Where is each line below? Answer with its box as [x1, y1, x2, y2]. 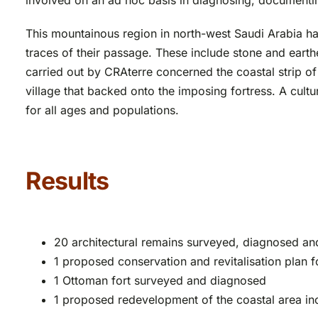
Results [26, 166, 109, 196]
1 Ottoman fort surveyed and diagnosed [54, 273, 267, 287]
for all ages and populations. [26, 103, 180, 118]
